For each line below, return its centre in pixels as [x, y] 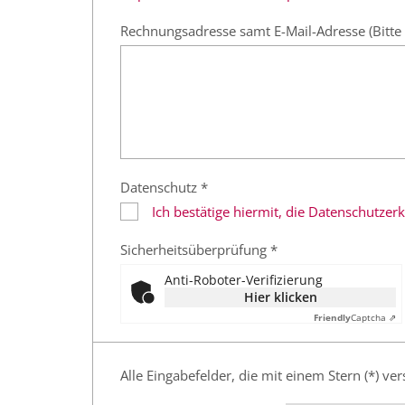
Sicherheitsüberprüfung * [199, 250]
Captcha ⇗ [373, 318]
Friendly [332, 318]
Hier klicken [280, 297]
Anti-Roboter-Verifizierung [244, 280]
